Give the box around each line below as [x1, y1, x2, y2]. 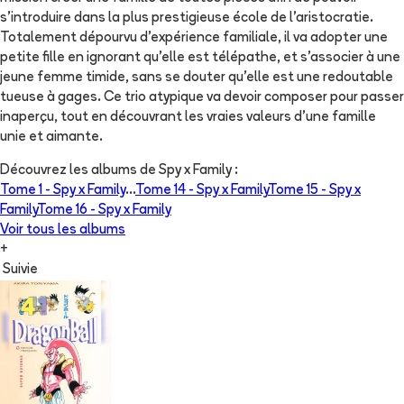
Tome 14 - [135, 184, 197, 198]
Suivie [3, 263, 38, 278]
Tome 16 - [37, 204, 98, 218]
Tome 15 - [268, 184, 329, 198]
